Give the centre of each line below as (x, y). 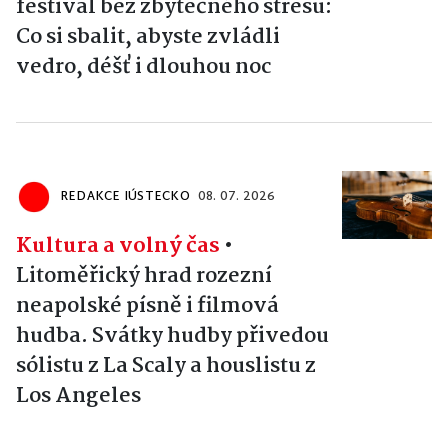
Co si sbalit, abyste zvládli (148, 36)
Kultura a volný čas (118, 245)
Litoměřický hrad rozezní (144, 275)
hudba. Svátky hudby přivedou (172, 335)
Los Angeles (78, 395)
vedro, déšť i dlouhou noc (143, 66)
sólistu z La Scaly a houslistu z (166, 365)
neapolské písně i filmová (147, 305)
